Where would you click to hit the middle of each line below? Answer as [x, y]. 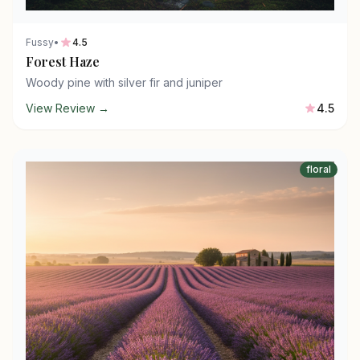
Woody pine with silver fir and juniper [124, 82]
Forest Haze [63, 61]
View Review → [67, 108]
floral [319, 169]
